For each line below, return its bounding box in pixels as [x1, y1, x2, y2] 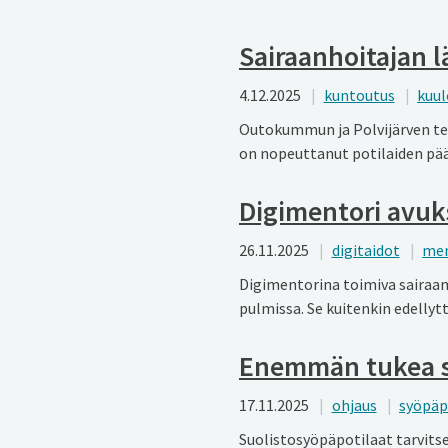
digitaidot [331, 239, 400, 260]
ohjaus [331, 394, 377, 415]
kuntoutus [323, 84, 395, 105]
